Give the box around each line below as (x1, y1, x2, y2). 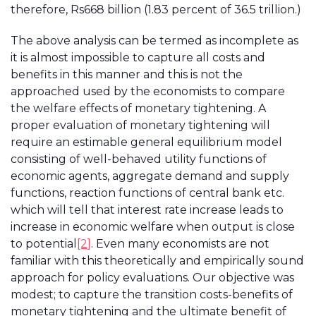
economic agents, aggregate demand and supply (11, 169, 289, 183)
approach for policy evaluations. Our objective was (11, 271, 294, 284)
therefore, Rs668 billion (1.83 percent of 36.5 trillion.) (11, 3, 301, 16)
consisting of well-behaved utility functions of (11, 152, 267, 166)
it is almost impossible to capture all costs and (11, 51, 265, 64)
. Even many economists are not (91, 237, 269, 250)
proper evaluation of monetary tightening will (11, 119, 270, 132)
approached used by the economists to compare (11, 85, 285, 98)
